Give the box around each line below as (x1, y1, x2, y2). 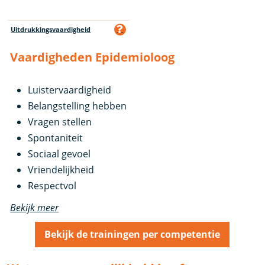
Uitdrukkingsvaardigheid (11, 25, 91, 34)
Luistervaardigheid (28, 83, 112, 96)
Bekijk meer (10, 201, 59, 214)
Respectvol (28, 179, 77, 192)
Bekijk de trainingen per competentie (44, 228, 221, 241)
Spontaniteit (28, 131, 83, 144)
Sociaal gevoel (28, 147, 91, 160)
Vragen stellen (28, 115, 92, 128)
